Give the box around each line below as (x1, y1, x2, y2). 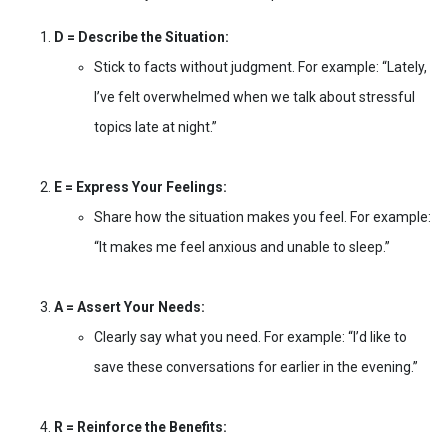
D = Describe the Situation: (54, 29, 229, 46)
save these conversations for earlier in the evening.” (94, 359, 418, 376)
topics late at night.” (94, 119, 217, 136)
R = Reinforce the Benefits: (54, 419, 227, 436)
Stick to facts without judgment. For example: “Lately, (94, 59, 427, 76)
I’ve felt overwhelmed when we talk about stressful (94, 89, 415, 106)
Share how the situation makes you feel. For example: (94, 209, 431, 226)
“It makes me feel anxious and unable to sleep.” (94, 239, 390, 256)
